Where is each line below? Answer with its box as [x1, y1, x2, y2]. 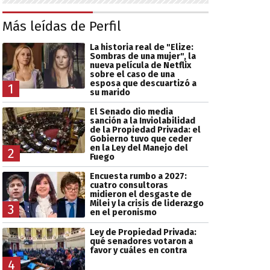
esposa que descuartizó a [89, 78, 196, 89]
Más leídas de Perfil [2, 17, 121, 34]
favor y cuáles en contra [89, 245, 187, 256]
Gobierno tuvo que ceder [89, 134, 192, 145]
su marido [89, 87, 130, 98]
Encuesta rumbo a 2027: [89, 171, 187, 182]
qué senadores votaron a [89, 236, 193, 246]
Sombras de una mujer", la [89, 51, 196, 62]
